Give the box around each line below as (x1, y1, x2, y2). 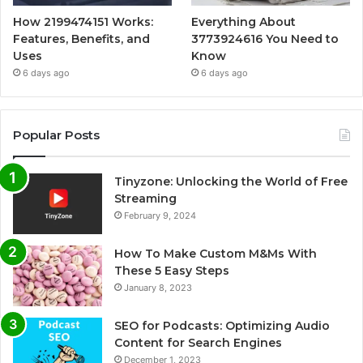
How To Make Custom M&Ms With (114, 246, 317, 261)
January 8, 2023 (124, 281, 192, 293)
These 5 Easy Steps (114, 263, 229, 278)
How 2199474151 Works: (13, 14, 153, 29)
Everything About (191, 14, 297, 29)
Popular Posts (13, 126, 100, 143)
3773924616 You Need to (191, 31, 340, 46)
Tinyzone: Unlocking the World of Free (114, 173, 348, 189)
